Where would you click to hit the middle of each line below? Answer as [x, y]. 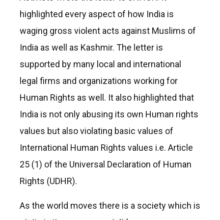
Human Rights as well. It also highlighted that [107, 97]
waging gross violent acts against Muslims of [108, 30]
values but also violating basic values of [96, 131]
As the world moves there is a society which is [110, 205]
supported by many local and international [100, 64]
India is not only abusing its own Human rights [109, 114]
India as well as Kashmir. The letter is [91, 47]
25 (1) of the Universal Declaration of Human [106, 164]
